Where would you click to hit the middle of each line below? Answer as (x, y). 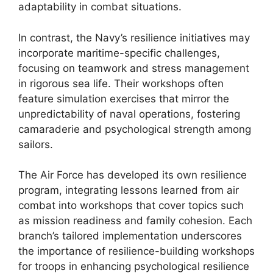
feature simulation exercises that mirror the (124, 98)
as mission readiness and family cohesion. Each (135, 221)
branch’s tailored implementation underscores (130, 236)
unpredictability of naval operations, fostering (129, 114)
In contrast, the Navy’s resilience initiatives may (134, 37)
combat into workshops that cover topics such (131, 205)
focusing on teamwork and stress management (134, 68)
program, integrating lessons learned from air (129, 190)
